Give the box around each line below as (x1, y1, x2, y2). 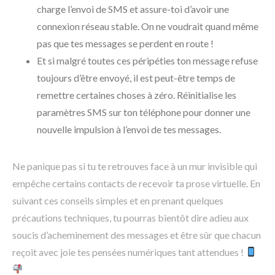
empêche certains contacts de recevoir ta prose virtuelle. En (12, 177, 260, 189)
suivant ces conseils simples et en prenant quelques (12, 194, 223, 206)
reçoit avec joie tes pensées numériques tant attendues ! (12, 246, 246, 258)
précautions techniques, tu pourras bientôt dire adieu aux (12, 211, 249, 223)
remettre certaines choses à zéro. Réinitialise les (37, 88, 236, 101)
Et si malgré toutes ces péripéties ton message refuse (37, 54, 258, 66)
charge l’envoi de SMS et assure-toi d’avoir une (37, 2, 229, 15)
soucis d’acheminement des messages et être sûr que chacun (12, 228, 261, 241)
